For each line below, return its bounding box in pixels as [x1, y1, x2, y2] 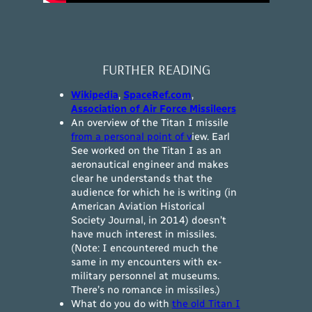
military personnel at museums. [70, 270, 219, 283]
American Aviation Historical [70, 200, 205, 213]
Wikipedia [70, 88, 118, 102]
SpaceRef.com [123, 88, 192, 102]
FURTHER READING [102, 61, 210, 79]
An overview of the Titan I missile [70, 116, 228, 130]
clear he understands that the [70, 172, 212, 185]
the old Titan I [171, 297, 240, 311]
